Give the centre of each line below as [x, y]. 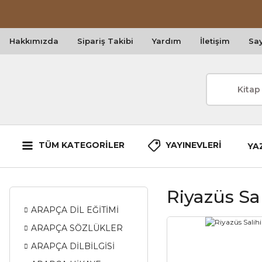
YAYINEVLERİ [194, 145]
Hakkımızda [34, 41]
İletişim [215, 41]
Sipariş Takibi [105, 41]
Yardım [167, 41]
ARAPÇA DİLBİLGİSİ [73, 246]
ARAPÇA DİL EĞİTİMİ [75, 210]
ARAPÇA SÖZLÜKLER [77, 228]
